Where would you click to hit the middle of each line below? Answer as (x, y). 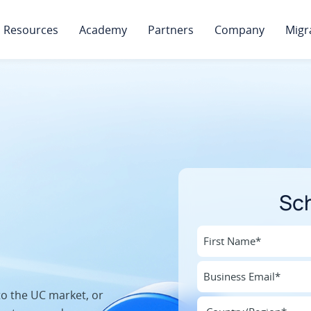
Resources (31, 30)
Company (239, 30)
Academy (103, 30)
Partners (171, 30)
